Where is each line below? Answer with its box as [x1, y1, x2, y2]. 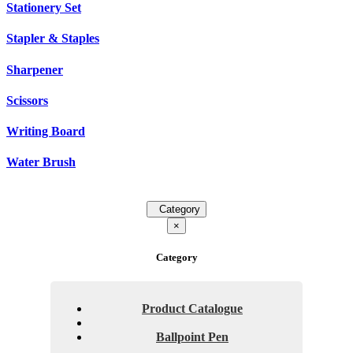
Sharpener [6, 62, 63, 76]
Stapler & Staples [6, 32, 99, 46]
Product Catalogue [142, 301, 243, 315]
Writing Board [6, 124, 85, 139]
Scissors [6, 93, 48, 107]
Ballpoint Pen [156, 329, 229, 344]
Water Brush [6, 155, 76, 169]
